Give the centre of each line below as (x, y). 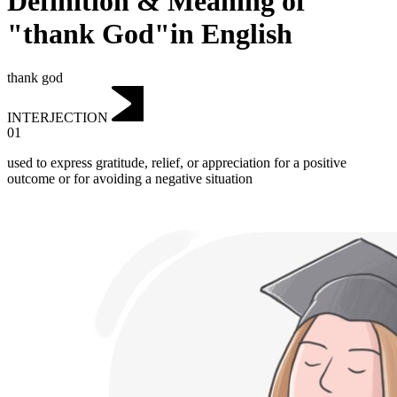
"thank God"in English (150, 34)
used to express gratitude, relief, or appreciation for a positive (177, 163)
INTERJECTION (58, 117)
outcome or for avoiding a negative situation (130, 179)
